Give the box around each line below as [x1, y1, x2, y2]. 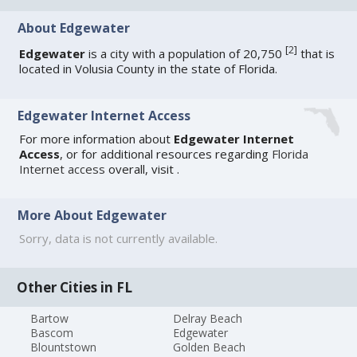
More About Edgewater [18, 206, 167, 225]
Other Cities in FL [17, 277, 133, 296]
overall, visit [105, 160, 178, 177]
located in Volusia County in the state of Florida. [19, 61, 278, 77]
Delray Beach [172, 310, 242, 326]
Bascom [30, 324, 74, 340]
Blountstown [30, 339, 97, 355]
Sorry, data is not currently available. [19, 230, 218, 247]
